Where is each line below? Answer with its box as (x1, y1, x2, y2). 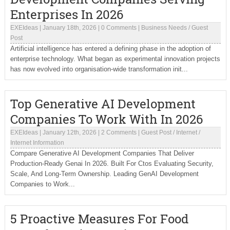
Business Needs (141, 24, 187, 31)
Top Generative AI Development (10, 95, 196, 112)
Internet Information (10, 139, 64, 146)
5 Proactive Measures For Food (10, 210, 188, 227)
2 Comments (101, 129, 137, 136)
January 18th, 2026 (42, 24, 97, 31)
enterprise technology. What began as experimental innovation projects (10, 55, 220, 63)
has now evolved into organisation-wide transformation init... (10, 65, 188, 73)
